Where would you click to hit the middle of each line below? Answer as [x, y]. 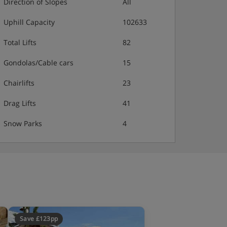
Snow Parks [23, 123]
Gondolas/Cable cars [39, 63]
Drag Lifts [20, 103]
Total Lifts [20, 42]
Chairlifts [19, 83]
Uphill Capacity [29, 22]
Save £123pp [39, 219]
